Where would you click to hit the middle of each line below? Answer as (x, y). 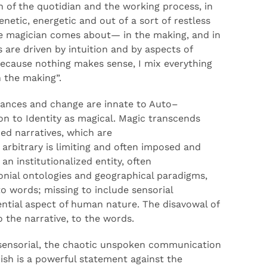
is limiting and (78, 147)
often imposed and (157, 147)
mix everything (178, 63)
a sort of (153, 21)
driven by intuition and (77, 49)
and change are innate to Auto (99, 104)
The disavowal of (181, 204)
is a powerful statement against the (98, 259)
